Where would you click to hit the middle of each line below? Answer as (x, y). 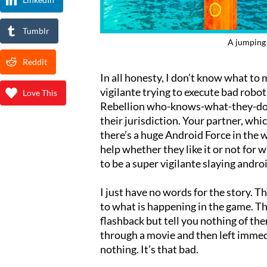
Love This (40, 93)
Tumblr (36, 31)
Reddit (35, 62)
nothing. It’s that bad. (149, 249)
